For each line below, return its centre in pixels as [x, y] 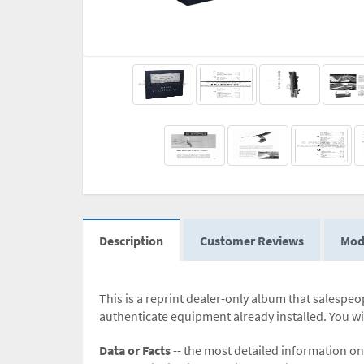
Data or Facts [135, 351]
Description [131, 241]
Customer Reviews [252, 241]
